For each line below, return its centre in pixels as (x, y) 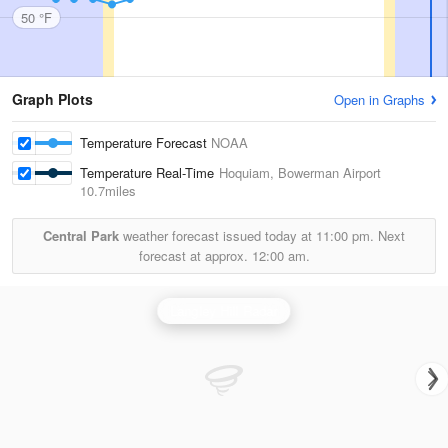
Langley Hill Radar (224, 310)
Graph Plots (52, 99)
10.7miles (108, 190)
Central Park (81, 235)
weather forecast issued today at (217, 235)
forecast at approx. (195, 255)
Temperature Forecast (145, 142)
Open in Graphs (379, 99)
